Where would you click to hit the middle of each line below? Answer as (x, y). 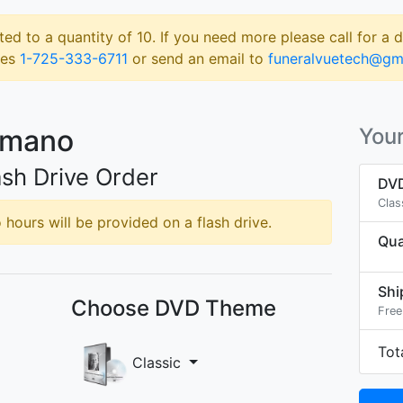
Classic (156, 363)
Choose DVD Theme (173, 308)
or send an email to (198, 58)
